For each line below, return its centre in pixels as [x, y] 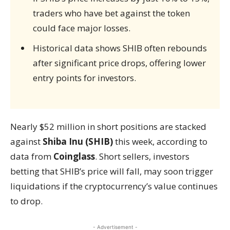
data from [32, 156]
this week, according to [160, 141]
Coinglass [74, 156]
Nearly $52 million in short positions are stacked [108, 127]
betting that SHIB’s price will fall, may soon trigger [112, 171]
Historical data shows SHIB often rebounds [120, 48]
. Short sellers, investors [142, 156]
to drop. [26, 201]
